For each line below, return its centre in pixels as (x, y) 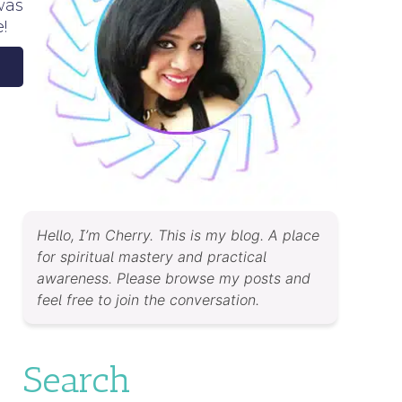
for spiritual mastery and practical (152, 257)
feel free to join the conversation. (148, 300)
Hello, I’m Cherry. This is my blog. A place (178, 235)
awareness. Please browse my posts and (174, 278)
